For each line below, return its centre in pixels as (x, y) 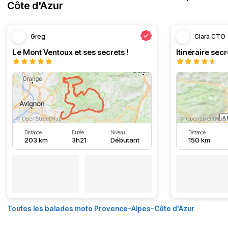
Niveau (117, 132)
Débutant (125, 140)
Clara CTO (210, 36)
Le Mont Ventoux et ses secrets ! (70, 52)
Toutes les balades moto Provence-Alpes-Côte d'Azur (101, 208)
